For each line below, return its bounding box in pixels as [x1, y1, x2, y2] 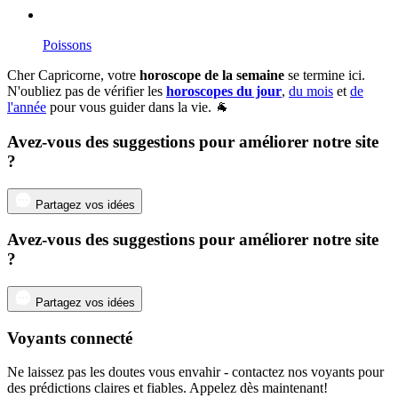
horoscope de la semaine [139, 68, 284, 84]
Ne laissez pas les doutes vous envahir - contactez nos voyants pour [7, 364, 384, 380]
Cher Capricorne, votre [7, 68, 139, 84]
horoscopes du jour [166, 84, 282, 99]
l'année [7, 99, 46, 115]
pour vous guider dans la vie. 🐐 [46, 99, 229, 115]
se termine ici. [284, 68, 365, 84]
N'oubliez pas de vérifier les [7, 84, 166, 99]
